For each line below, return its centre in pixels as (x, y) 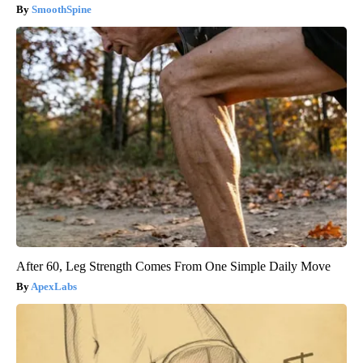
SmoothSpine (62, 10)
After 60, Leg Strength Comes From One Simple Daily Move (173, 267)
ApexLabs (54, 287)
